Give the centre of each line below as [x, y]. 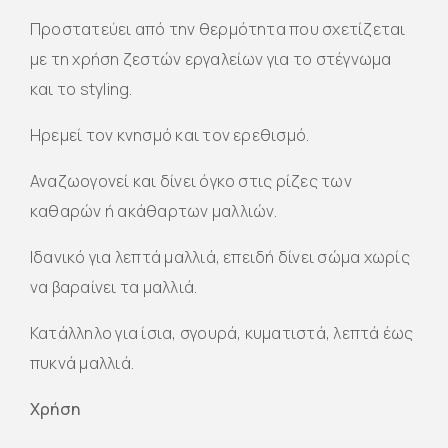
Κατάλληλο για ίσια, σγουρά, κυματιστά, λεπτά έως [222, 332]
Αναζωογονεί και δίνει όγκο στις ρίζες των [191, 180]
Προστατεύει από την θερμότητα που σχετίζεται [218, 28]
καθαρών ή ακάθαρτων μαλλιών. [154, 210]
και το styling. [81, 88]
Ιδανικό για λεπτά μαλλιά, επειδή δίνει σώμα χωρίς [220, 256]
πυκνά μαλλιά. [82, 362]
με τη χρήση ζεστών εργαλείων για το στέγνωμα [211, 58]
